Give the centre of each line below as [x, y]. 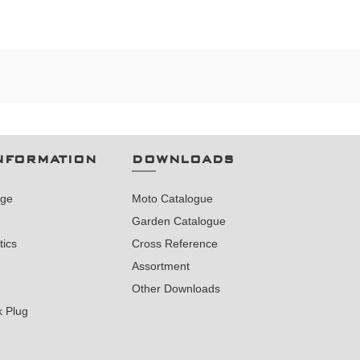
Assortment [161, 266]
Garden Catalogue [179, 221]
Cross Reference [175, 243]
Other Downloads [176, 288]
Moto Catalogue [173, 198]
